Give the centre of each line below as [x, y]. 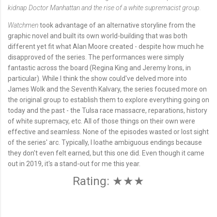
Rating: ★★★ [108, 181]
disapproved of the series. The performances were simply [96, 57]
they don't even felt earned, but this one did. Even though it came [106, 153]
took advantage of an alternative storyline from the [118, 25]
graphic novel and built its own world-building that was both [98, 36]
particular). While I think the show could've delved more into [97, 79]
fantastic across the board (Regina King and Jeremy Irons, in [99, 68]
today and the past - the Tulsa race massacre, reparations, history [108, 111]
